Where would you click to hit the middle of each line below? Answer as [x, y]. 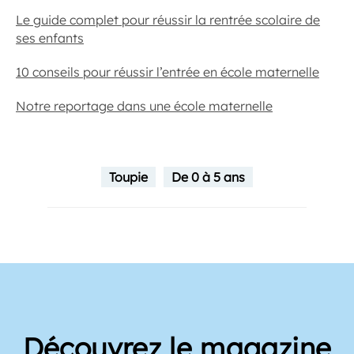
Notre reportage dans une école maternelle [144, 105]
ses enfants [50, 38]
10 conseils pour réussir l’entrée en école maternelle [168, 72]
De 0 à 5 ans [208, 177]
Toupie [128, 177]
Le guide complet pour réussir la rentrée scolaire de [168, 19]
